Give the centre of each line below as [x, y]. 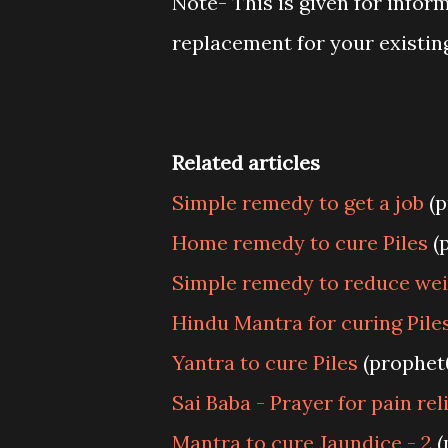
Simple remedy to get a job [298, 202]
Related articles [246, 162]
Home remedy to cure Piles [300, 242]
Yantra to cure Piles [265, 362]
